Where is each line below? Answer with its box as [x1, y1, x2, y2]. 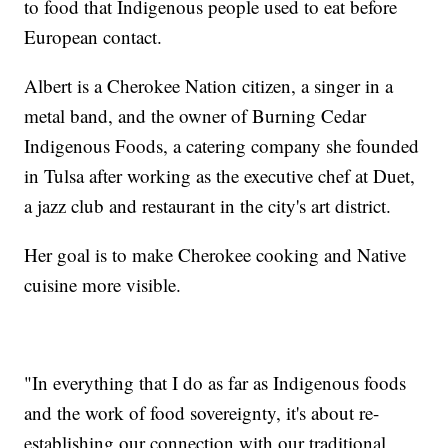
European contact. [24, 23, 181, 49]
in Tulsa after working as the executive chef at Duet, [24, 162, 416, 188]
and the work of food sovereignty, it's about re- [24, 399, 380, 425]
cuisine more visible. [24, 271, 188, 297]
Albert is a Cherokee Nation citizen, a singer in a [24, 72, 394, 98]
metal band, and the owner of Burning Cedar [24, 102, 367, 128]
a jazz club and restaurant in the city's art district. [24, 192, 404, 218]
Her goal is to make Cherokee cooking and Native [24, 241, 407, 267]
